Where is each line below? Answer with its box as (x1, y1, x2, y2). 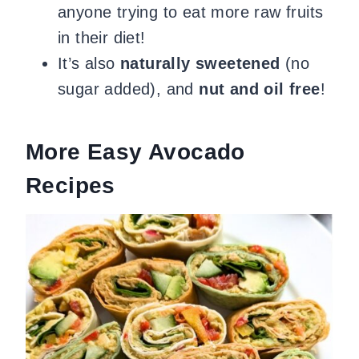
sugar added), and (58, 80, 200, 98)
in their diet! (58, 29, 146, 46)
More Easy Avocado (26, 139, 245, 164)
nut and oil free (199, 80, 321, 98)
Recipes (26, 173, 115, 198)
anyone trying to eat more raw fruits (58, 3, 324, 21)
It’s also (58, 54, 120, 72)
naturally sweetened (120, 54, 280, 72)
